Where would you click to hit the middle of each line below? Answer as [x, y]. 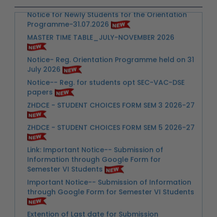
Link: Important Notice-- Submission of [95, 121]
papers [40, 64]
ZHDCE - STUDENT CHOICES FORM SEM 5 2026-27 [111, 99]
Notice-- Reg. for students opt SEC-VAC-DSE [106, 54]
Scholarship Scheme [63, 195]
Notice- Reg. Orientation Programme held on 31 [111, 31]
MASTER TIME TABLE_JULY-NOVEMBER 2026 [101, 9]
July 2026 [44, 41]
